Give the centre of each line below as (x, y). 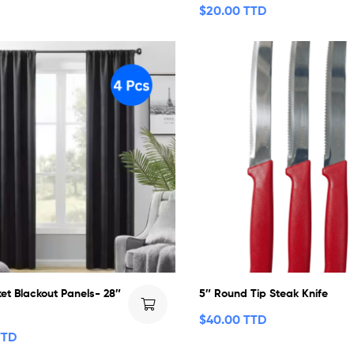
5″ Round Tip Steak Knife (264, 294)
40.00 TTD (237, 320)
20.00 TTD (237, 10)
